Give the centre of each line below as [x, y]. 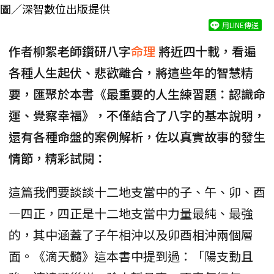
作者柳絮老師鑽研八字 [70, 51]
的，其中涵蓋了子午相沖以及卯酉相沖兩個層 [131, 234]
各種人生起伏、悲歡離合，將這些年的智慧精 [131, 72]
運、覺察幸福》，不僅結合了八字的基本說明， [137, 115]
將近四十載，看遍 [207, 51]
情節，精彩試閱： [57, 158]
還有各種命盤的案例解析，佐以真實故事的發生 [137, 136]
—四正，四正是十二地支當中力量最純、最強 [131, 213]
